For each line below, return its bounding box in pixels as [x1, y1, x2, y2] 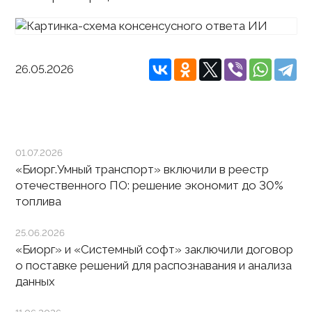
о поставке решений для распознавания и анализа [15, 258, 292, 272]
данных [15, 274, 56, 288]
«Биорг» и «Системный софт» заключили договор [15, 242, 294, 256]
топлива [15, 194, 62, 208]
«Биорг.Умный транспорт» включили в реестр [15, 162, 270, 176]
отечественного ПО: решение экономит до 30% [15, 178, 284, 192]
